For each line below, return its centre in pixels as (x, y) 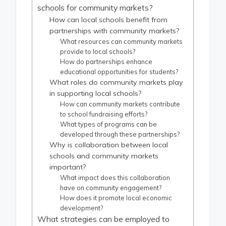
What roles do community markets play (117, 82)
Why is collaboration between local (109, 145)
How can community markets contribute (120, 104)
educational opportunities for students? (119, 72)
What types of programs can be (109, 124)
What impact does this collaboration (115, 178)
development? (82, 208)
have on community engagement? (111, 188)
